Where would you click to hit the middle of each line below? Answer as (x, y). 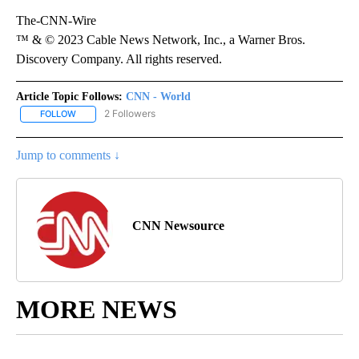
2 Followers (130, 114)
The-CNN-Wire (56, 21)
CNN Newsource (178, 225)
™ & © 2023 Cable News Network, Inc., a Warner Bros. (161, 40)
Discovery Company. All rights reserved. (119, 59)
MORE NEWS (97, 309)
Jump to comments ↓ (68, 155)
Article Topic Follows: (69, 97)
